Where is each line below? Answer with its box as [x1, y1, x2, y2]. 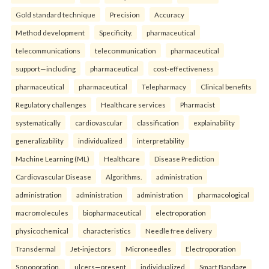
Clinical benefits [201, 82, 252, 91]
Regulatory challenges [16, 100, 86, 109]
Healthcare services [101, 100, 166, 109]
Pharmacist [180, 100, 215, 109]
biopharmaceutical [83, 208, 141, 217]
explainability [193, 118, 235, 127]
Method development [16, 28, 85, 37]
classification [137, 118, 179, 127]
